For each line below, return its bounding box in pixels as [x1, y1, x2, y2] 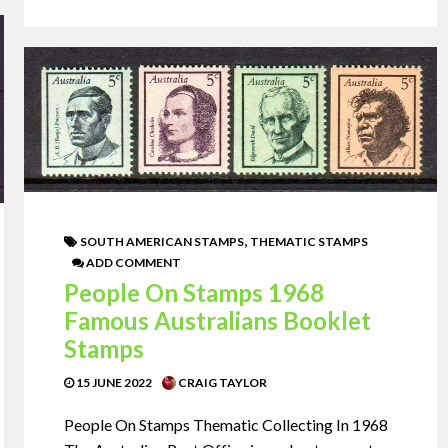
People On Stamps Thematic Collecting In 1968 [64, 415, 389, 435]
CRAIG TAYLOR [176, 375, 268, 391]
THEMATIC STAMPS [250, 234, 369, 250]
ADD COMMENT [84, 255, 182, 271]
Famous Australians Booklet [64, 306, 372, 336]
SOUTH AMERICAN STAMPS [80, 234, 245, 250]
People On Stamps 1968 [64, 278, 325, 308]
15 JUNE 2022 [74, 375, 153, 391]
